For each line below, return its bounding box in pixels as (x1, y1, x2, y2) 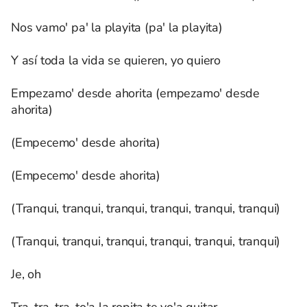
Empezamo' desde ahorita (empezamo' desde (11, 85, 260, 101)
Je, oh (11, 266, 41, 282)
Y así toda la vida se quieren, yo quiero (11, 52, 221, 69)
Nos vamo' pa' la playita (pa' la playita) (11, 19, 223, 36)
